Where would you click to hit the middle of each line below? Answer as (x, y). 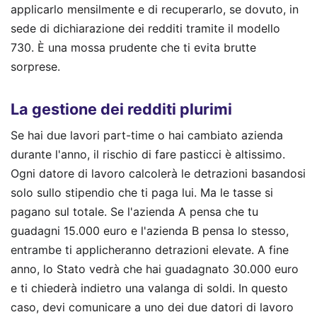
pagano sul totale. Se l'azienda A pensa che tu (134, 211)
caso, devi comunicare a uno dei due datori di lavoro (152, 307)
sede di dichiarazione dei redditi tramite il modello (145, 29)
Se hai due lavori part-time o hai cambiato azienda (147, 135)
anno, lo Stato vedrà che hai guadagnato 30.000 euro (155, 269)
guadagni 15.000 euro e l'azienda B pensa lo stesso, (150, 230)
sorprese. (35, 67)
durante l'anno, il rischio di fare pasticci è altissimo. (148, 154)
